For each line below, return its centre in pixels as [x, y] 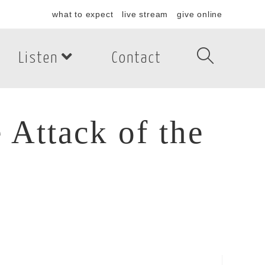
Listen [38, 58]
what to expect [83, 14]
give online [200, 14]
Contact [137, 58]
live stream [145, 14]
